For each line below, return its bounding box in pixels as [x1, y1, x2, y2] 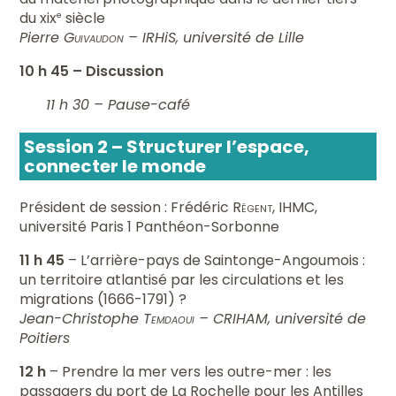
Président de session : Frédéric [19, 196, 233, 217]
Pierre [19, 27, 65, 48]
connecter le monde [24, 153, 207, 179]
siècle [62, 7, 106, 28]
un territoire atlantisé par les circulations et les [19, 269, 345, 290]
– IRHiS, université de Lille [128, 27, 305, 48]
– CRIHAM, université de [199, 308, 367, 329]
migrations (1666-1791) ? [19, 288, 187, 309]
